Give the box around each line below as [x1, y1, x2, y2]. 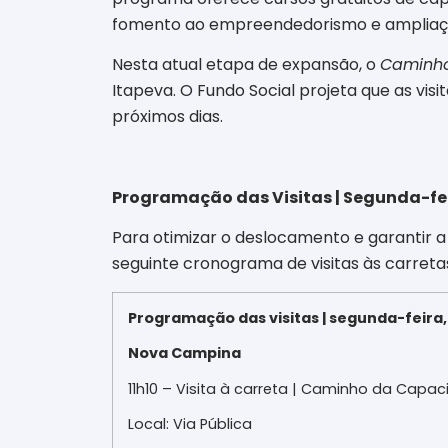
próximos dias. [112, 105, 223, 129]
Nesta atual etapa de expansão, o [112, 53, 380, 77]
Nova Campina [128, 343, 241, 364]
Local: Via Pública [128, 413, 252, 434]
